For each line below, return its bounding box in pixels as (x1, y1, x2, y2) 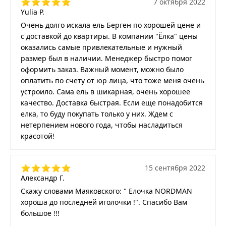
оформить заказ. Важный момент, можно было (21, 64, 184, 74)
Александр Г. (21, 173, 65, 183)
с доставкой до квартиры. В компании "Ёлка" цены (21, 31, 198, 41)
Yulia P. (21, 7, 44, 17)
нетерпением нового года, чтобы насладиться (21, 120, 183, 130)
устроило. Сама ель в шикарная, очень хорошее (21, 86, 190, 96)
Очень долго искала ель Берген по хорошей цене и (21, 20, 201, 30)
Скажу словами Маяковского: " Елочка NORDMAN (21, 186, 192, 196)
